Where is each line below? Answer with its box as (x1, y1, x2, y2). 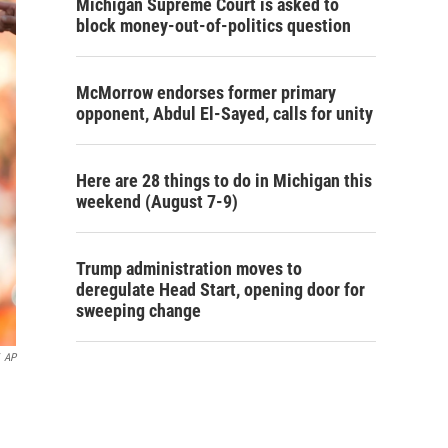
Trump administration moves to (76, 258, 302, 280)
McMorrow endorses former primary (76, 82, 336, 104)
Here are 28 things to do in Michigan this (76, 170, 372, 192)
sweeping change (76, 300, 201, 322)
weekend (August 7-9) (76, 191, 238, 213)
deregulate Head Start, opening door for (76, 279, 365, 301)
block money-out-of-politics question (76, 15, 351, 37)
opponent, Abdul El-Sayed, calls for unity (76, 103, 373, 125)
